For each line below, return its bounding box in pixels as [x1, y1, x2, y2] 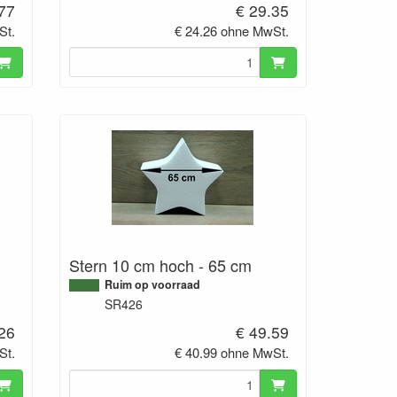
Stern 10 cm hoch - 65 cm [68, 253, 252, 277]
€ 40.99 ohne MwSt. [175, 343, 290, 362]
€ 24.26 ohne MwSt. [175, 20, 290, 40]
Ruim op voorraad [104, 276, 200, 293]
